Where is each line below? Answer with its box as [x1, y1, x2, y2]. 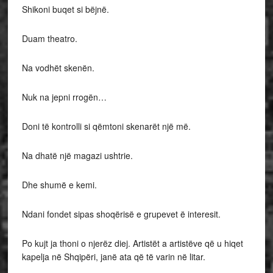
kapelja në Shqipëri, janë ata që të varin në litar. [21, 250, 205, 263]
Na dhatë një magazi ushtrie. [21, 149, 133, 161]
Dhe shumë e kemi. [21, 179, 97, 191]
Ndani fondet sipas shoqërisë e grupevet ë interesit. [21, 208, 221, 220]
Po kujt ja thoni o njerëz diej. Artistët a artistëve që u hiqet [21, 237, 243, 249]
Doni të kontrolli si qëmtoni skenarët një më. [21, 120, 191, 132]
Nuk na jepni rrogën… [21, 91, 107, 103]
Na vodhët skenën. [21, 62, 94, 74]
